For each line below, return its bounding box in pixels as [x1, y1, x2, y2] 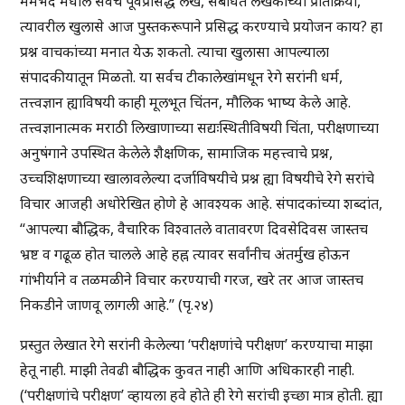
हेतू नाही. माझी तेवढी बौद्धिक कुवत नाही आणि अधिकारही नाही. [20, 360, 355, 381]
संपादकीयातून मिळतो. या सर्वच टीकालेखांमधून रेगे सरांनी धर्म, [20, 67, 344, 88]
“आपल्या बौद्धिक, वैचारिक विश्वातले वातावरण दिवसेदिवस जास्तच [20, 219, 369, 240]
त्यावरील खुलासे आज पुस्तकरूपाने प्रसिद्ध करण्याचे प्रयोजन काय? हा [20, 16, 383, 37]
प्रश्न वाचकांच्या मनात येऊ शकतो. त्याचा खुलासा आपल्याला [20, 42, 330, 62]
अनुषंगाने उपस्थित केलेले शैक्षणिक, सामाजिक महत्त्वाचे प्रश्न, [20, 143, 334, 164]
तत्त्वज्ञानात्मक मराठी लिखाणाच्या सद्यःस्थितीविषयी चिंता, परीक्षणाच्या [20, 118, 380, 138]
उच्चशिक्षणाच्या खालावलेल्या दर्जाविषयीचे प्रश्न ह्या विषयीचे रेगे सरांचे [20, 168, 375, 189]
